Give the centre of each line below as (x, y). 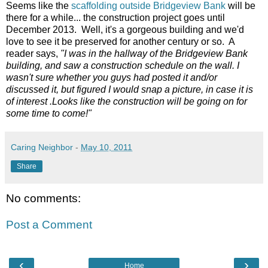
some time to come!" (49, 114)
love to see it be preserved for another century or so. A (120, 42)
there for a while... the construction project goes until (115, 18)
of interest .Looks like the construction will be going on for (127, 102)
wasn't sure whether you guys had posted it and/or (112, 78)
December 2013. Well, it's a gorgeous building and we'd (125, 30)
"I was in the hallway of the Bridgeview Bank (154, 54)
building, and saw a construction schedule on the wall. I (123, 66)
